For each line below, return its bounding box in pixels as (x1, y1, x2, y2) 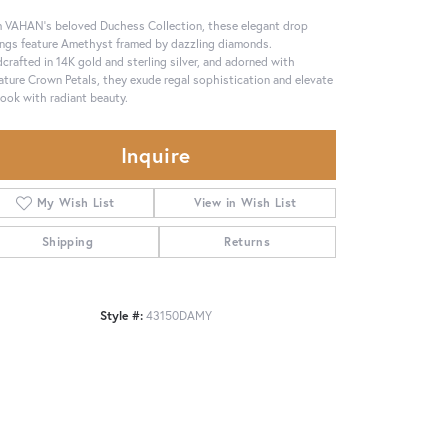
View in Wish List (193, 194, 297, 210)
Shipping (41, 233, 93, 249)
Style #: (100, 306, 143, 323)
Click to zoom (180, 318, 253, 336)
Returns (224, 233, 271, 249)
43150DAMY (146, 306, 212, 323)
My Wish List (36, 194, 115, 210)
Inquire (120, 140, 192, 169)
